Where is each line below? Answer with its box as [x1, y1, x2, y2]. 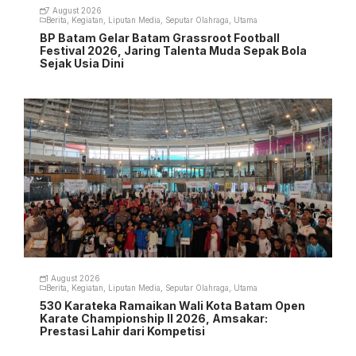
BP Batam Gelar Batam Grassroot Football [40, 30, 280, 44]
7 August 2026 [45, 6, 102, 16]
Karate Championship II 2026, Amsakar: [40, 311, 268, 325]
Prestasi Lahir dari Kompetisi [40, 323, 205, 338]
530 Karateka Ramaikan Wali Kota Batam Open [40, 298, 305, 312]
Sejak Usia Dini [40, 56, 124, 70]
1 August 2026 [45, 274, 100, 284]
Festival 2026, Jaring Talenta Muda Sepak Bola [40, 43, 307, 57]
